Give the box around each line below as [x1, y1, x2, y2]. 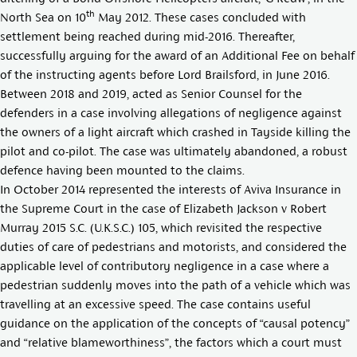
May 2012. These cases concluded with [95, 10, 306, 24]
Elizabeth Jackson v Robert [183, 202, 327, 215]
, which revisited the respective [155, 221, 322, 234]
